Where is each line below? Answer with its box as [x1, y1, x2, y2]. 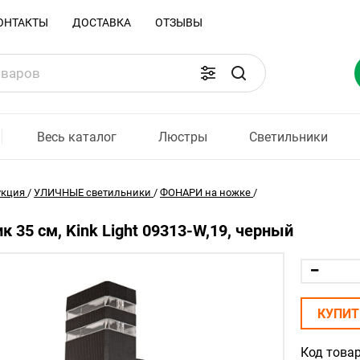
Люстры [158, 129, 208, 145]
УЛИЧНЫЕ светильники [34, 186, 151, 198]
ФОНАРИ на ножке [160, 186, 251, 198]
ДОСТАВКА [72, 16, 131, 29]
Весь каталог [37, 129, 117, 145]
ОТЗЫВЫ [155, 16, 202, 29]
